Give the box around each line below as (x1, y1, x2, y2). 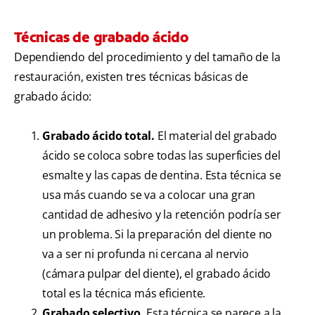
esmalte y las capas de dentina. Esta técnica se (42, 167, 281, 184)
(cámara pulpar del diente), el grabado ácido (42, 266, 271, 282)
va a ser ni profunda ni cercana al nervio (42, 246, 249, 262)
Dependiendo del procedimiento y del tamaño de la (14, 49, 281, 65)
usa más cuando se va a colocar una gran (42, 187, 256, 203)
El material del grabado (155, 128, 278, 144)
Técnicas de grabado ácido (14, 28, 188, 47)
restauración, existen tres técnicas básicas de (14, 69, 248, 85)
